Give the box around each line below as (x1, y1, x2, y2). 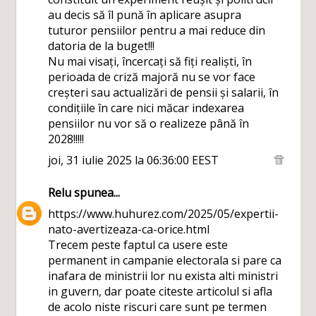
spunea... (71, 185, 121, 200)
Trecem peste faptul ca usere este (48, 237, 229, 253)
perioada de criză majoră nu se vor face (48, 69, 256, 85)
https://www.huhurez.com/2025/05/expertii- (48, 206, 279, 221)
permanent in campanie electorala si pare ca (48, 253, 282, 268)
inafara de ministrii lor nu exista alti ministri (48, 268, 279, 284)
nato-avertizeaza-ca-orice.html (48, 221, 210, 237)
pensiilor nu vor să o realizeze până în (48, 116, 250, 131)
